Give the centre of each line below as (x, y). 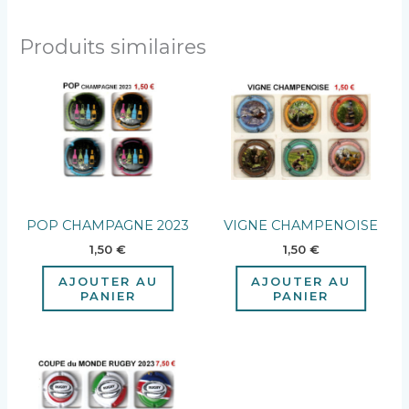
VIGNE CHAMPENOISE (301, 226)
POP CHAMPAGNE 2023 (108, 226)
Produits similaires (114, 46)
